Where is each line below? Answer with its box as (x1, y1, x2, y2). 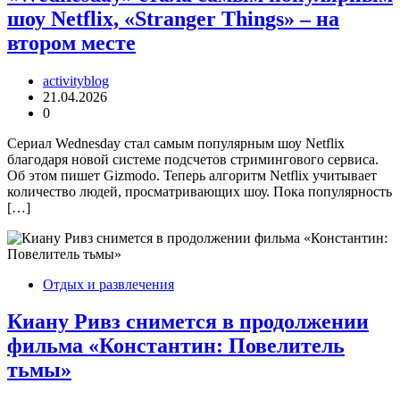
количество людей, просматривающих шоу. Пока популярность (7, 183, 392, 199)
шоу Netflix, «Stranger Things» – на (7, 6, 339, 30)
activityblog (43, 72, 109, 88)
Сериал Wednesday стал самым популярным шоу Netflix (7, 135, 345, 151)
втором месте (7, 30, 136, 54)
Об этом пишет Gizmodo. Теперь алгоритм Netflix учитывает (7, 167, 377, 183)
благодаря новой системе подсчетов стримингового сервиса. (7, 151, 379, 167)
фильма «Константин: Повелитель (7, 334, 345, 358)
